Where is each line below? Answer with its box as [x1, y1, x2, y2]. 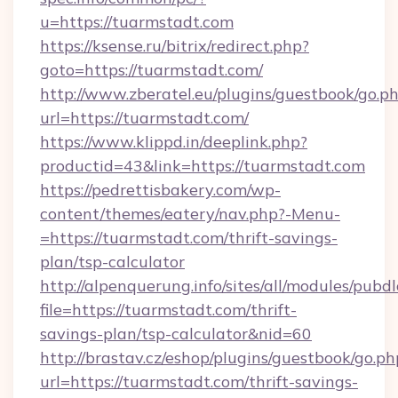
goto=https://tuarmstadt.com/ [40, 60, 263, 80]
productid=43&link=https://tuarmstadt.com [40, 155, 365, 176]
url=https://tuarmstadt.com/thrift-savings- [40, 371, 358, 392]
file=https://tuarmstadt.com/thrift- [40, 299, 297, 320]
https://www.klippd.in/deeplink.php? [40, 131, 307, 152]
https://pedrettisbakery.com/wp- [40, 179, 281, 200]
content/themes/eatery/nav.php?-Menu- [40, 203, 340, 224]
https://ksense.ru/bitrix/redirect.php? [40, 36, 309, 56]
